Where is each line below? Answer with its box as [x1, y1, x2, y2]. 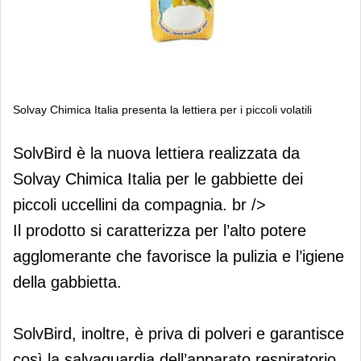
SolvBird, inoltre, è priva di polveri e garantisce [13, 324, 344, 342]
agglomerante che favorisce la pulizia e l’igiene [13, 247, 344, 265]
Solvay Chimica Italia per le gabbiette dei [13, 169, 303, 188]
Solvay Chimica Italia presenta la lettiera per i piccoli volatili [13, 102, 312, 116]
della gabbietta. [13, 272, 122, 291]
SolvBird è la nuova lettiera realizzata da [13, 143, 300, 162]
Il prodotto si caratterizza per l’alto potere [13, 221, 306, 239]
